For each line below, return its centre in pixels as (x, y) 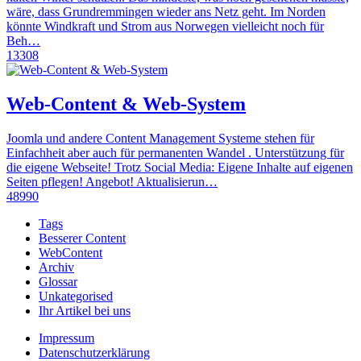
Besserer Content (82, 239)
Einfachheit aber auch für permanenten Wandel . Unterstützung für (175, 153)
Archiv (56, 268)
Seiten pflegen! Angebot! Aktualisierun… (112, 182)
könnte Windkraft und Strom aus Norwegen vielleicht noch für (165, 27)
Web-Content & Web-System (126, 104)
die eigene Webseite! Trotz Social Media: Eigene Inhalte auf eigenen (180, 168)
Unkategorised (76, 297)
